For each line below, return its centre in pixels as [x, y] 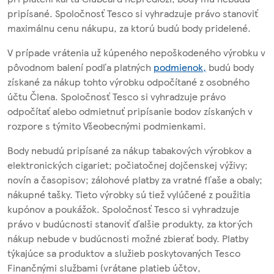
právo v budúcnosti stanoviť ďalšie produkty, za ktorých [130, 224]
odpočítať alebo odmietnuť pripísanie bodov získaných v [130, 111]
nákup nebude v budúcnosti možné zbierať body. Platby [128, 239]
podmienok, [180, 67]
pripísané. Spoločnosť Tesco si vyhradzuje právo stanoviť [133, 13]
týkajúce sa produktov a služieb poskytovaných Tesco [124, 253]
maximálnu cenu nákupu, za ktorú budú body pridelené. [130, 28]
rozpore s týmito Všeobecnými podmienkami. [109, 126]
